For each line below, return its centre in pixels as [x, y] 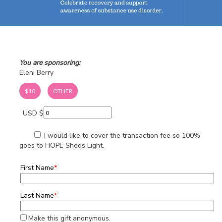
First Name [37, 167]
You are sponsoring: [50, 63]
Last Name [37, 195]
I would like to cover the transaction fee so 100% [121, 135]
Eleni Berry [36, 73]
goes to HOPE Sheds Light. [62, 145]
